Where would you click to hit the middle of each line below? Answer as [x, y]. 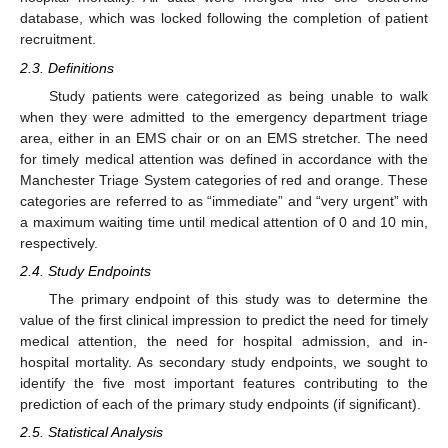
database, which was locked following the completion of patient [224, 18]
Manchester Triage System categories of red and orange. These [224, 179]
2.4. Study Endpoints [85, 270]
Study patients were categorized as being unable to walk [238, 95]
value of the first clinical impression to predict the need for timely [224, 319]
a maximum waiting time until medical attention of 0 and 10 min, [224, 221]
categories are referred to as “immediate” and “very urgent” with [224, 200]
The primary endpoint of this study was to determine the [238, 298]
